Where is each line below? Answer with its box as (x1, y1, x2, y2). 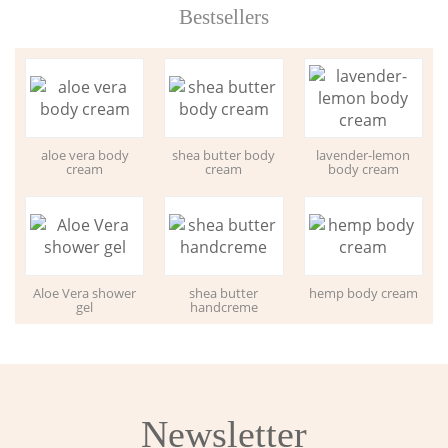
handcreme (189, 297, 258, 316)
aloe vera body (40, 145, 129, 164)
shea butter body (172, 145, 276, 164)
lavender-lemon (316, 145, 411, 164)
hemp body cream (308, 283, 418, 302)
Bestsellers (179, 4, 269, 28)
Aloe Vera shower (33, 283, 137, 302)
